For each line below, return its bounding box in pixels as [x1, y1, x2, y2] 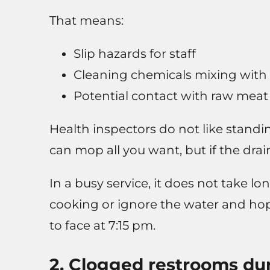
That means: [49, 13, 124, 28]
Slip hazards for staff [73, 46, 196, 61]
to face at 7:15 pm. [49, 218, 155, 233]
